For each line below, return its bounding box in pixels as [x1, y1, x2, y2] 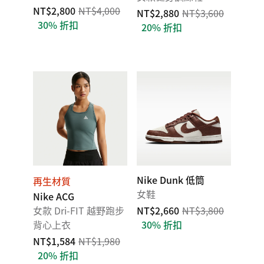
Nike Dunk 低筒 [137, 173, 204, 187]
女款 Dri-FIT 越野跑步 [33, 203, 124, 217]
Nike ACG [33, 189, 74, 203]
